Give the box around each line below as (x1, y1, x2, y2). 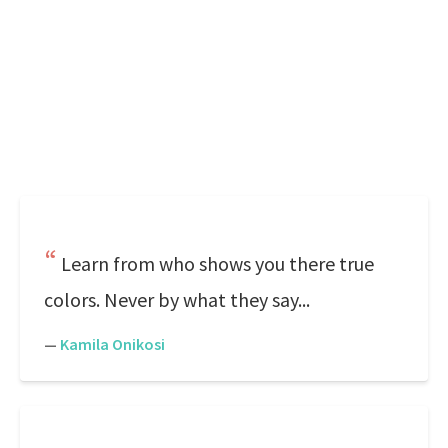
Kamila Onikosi (60, 334, 165, 354)
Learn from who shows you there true (61, 251, 374, 276)
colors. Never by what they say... (44, 287, 310, 312)
